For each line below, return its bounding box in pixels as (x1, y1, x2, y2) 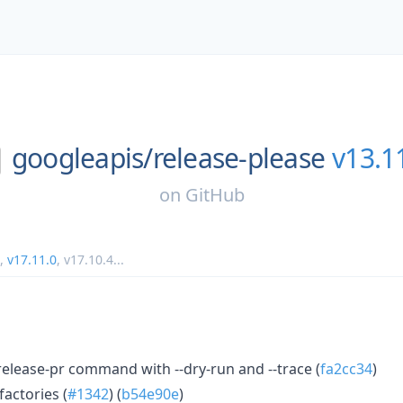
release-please (152, 139, 326, 176)
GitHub (184, 182, 245, 207)
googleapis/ (11, 139, 153, 176)
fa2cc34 (320, 358, 372, 379)
